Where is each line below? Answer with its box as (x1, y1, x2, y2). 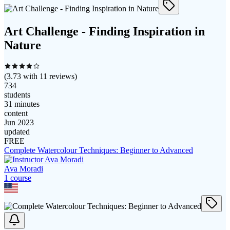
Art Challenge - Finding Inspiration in (4, 25, 205, 39)
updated (4, 127, 30, 137)
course (8, 174, 31, 183)
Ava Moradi (4, 164, 43, 174)
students (4, 90, 30, 100)
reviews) (47, 72, 77, 81)
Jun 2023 (4, 118, 34, 127)
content (4, 109, 28, 118)
